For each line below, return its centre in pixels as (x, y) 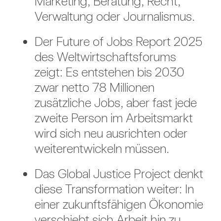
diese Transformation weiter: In (114, 189)
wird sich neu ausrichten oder (111, 133)
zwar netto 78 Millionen (94, 87)
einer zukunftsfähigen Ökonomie (119, 204)
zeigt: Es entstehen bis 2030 (109, 72)
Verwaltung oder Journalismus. (114, 16)
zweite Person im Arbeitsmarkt (113, 118)
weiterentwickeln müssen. (102, 148)
